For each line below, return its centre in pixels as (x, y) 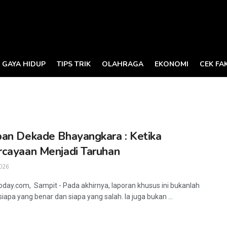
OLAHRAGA (123, 64)
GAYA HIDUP (24, 64)
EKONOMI (172, 64)
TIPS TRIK (74, 64)
